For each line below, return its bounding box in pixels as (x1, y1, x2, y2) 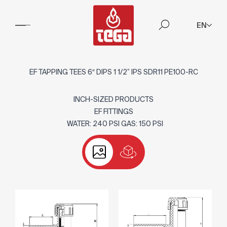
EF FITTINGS (94, 107, 133, 116)
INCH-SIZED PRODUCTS (73, 95, 154, 103)
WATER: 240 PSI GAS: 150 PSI (64, 120, 163, 128)
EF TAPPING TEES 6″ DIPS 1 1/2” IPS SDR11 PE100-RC (29, 68, 198, 76)
